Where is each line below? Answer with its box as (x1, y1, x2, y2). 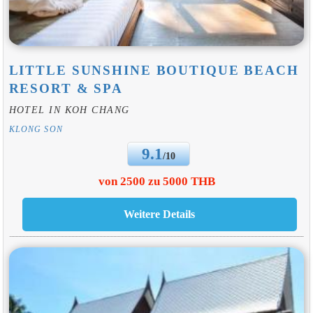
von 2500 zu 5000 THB (98, 175, 215, 189)
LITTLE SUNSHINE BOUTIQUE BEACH (8, 62, 299, 78)
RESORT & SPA (8, 80, 124, 96)
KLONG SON (8, 124, 63, 133)
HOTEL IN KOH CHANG (8, 103, 130, 115)
